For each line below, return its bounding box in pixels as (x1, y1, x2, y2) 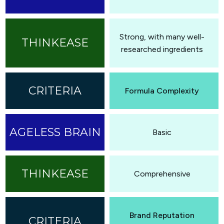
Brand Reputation (129, 210, 194, 220)
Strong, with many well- (119, 31, 204, 41)
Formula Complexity (125, 85, 199, 95)
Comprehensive (133, 168, 190, 178)
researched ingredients (121, 44, 203, 54)
